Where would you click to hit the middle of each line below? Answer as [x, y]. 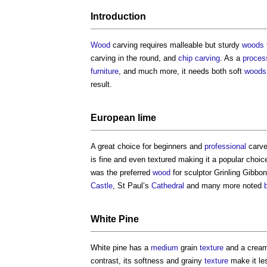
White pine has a [121, 248]
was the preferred [122, 173]
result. [101, 85]
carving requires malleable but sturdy [176, 45]
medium [164, 248]
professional [225, 147]
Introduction [118, 17]
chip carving [199, 58]
